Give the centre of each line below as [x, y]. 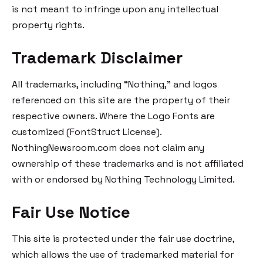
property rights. [48, 25]
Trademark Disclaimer [97, 58]
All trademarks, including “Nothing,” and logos [114, 84]
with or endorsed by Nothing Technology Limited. [123, 179]
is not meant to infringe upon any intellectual [115, 9]
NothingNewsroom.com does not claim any [108, 148]
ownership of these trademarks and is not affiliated [128, 163]
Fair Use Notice [71, 212]
